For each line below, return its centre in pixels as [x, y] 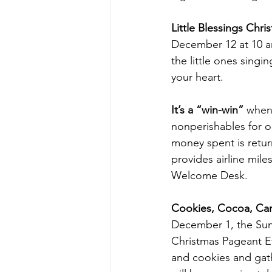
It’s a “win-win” [209, 110]
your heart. [199, 77]
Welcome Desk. [209, 175]
